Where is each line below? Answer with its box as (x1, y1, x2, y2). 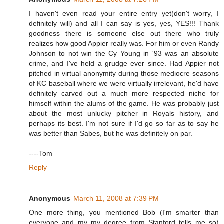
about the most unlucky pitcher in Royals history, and (29, 109, 219, 118)
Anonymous (29, 194, 70, 203)
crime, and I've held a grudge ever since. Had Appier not (29, 59, 219, 68)
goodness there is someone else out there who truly (29, 29, 219, 38)
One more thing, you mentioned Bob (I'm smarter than (29, 208, 219, 217)
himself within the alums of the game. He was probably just (29, 99, 219, 108)
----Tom (29, 149, 52, 158)
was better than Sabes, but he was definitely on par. (29, 129, 192, 138)
